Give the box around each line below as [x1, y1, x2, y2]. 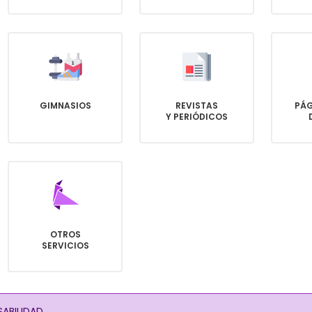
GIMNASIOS [39, 100, 91, 111]
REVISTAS [175, 100, 218, 111]
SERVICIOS [41, 240, 89, 251]
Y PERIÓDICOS [166, 111, 228, 123]
